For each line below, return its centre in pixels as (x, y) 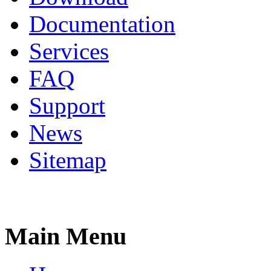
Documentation (102, 24)
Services (69, 51)
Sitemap (68, 160)
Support (67, 105)
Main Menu (66, 236)
